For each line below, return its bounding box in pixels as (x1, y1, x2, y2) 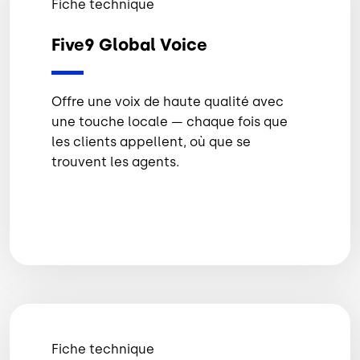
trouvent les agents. (51, 154, 179, 170)
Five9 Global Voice (51, 34, 207, 55)
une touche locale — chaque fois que (51, 114, 288, 130)
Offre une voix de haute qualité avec (51, 94, 284, 110)
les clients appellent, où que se (51, 134, 251, 150)
